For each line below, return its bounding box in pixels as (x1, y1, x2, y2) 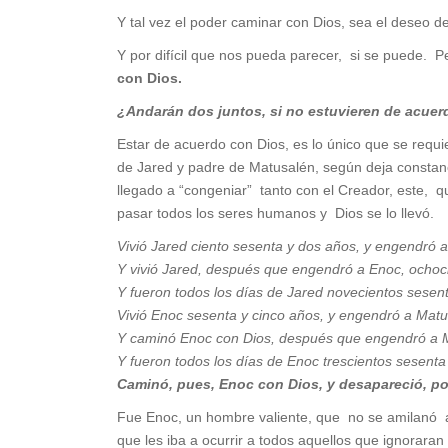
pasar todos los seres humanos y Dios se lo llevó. (117, 205, 434, 222)
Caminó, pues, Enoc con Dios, (117, 376, 323, 393)
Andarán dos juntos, (126, 103, 266, 120)
